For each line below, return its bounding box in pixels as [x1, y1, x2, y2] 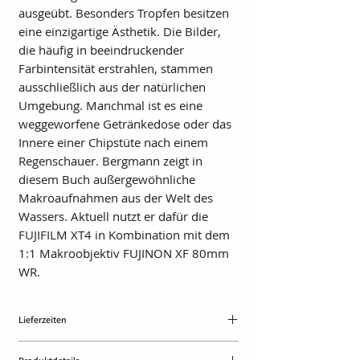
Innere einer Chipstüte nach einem [18, 133, 208, 150]
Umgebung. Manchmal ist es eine [18, 96, 202, 113]
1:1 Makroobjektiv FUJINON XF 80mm [18, 244, 229, 261]
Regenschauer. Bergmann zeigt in [18, 152, 202, 169]
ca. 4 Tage [18, 341, 66, 356]
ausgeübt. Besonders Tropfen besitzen [18, 4, 229, 21]
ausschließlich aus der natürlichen [18, 78, 206, 95]
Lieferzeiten [18, 313, 67, 325]
